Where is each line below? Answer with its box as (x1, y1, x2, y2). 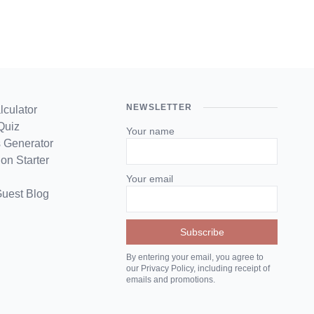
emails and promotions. (126, 275, 215, 285)
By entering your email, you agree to (126, 252, 264, 262)
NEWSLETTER (126, 102, 192, 112)
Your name (126, 125, 175, 137)
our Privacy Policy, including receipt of (126, 264, 270, 273)
